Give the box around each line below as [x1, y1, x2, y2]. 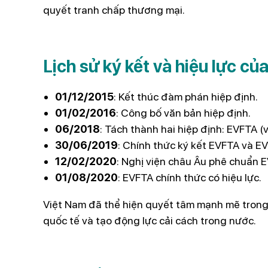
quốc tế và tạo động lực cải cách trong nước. [43, 214, 256, 227]
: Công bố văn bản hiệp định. [116, 106, 251, 119]
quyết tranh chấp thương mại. [43, 3, 185, 16]
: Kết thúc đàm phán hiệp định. [114, 90, 258, 103]
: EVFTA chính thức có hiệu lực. [118, 170, 261, 184]
